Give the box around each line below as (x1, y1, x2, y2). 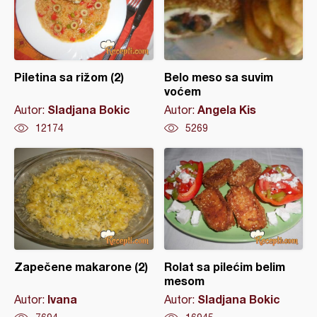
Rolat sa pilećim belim (163, 260, 285, 274)
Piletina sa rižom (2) (14, 70, 124, 84)
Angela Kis (197, 103, 256, 117)
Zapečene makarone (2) (14, 260, 148, 274)
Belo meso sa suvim (163, 70, 273, 84)
